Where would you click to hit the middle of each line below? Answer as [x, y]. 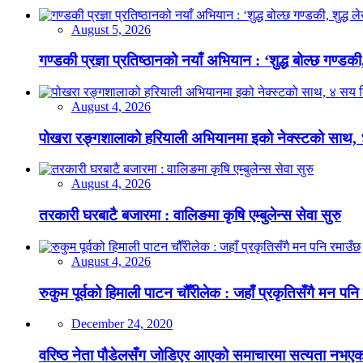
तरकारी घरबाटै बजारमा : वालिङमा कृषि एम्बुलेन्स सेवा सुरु [190, 216]
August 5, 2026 [111, 29]
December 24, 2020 [122, 324]
